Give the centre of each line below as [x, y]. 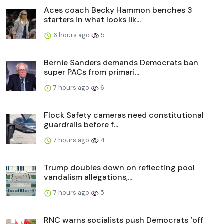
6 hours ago [72, 35]
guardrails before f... [81, 125]
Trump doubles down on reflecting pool [119, 168]
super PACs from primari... [92, 72]
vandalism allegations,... [88, 177]
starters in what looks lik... [92, 20]
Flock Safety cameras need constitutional [124, 115]
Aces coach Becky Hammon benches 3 [118, 10]
